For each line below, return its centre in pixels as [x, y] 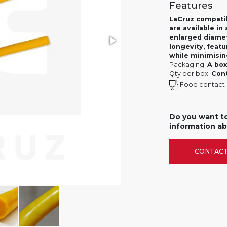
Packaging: [188, 65]
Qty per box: [190, 74]
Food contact [202, 85]
